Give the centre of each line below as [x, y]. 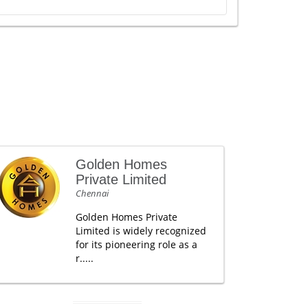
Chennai [92, 193]
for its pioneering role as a [136, 244]
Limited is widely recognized [141, 230]
